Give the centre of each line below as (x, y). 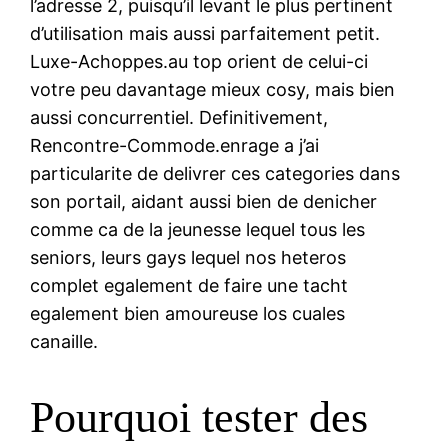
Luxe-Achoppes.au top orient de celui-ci (199, 61)
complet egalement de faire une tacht (189, 285)
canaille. (64, 341)
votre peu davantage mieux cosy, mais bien (213, 89)
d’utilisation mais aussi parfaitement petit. (205, 33)
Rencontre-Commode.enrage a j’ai (175, 145)
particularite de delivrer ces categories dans (215, 173)
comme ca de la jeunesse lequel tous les (198, 229)
